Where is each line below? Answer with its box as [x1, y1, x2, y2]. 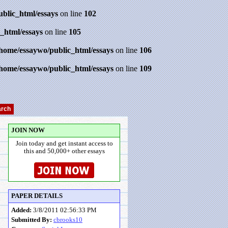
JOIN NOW [11, 127, 45, 134]
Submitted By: [11, 216, 52, 223]
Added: [11, 207, 32, 214]
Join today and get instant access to [15, 140, 113, 147]
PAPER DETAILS [11, 192, 63, 199]
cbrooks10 [53, 216, 82, 223]
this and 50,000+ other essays [23, 148, 105, 155]
